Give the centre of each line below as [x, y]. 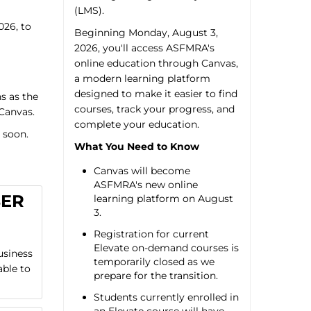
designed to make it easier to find [155, 94]
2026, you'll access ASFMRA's [144, 48]
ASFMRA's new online [145, 185]
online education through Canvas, [156, 63]
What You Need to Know [136, 146]
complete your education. [136, 124]
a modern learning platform [142, 78]
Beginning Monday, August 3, [146, 33]
